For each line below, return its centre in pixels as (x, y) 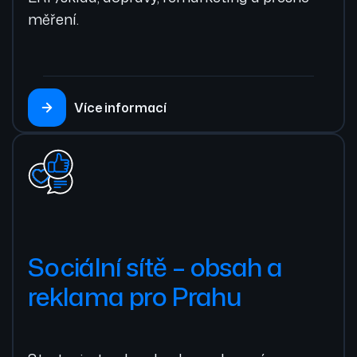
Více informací (120, 108)
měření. (53, 20)
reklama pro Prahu (135, 296)
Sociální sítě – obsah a (155, 266)
